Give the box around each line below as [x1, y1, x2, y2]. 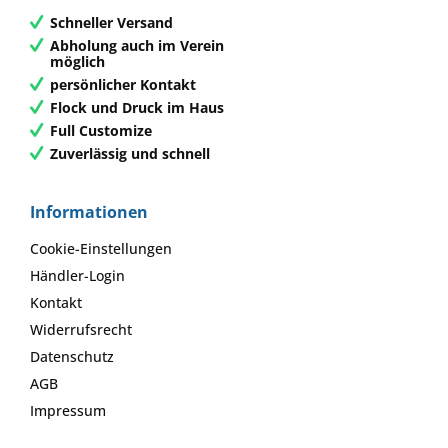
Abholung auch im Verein [50, 35, 224, 55]
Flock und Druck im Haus [50, 97, 224, 117]
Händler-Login [30, 266, 125, 286]
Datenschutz [30, 347, 114, 367]
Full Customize [50, 120, 152, 140]
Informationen [30, 200, 148, 223]
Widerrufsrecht [30, 320, 132, 340]
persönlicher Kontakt [50, 74, 196, 94]
